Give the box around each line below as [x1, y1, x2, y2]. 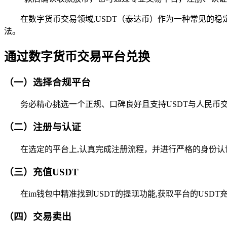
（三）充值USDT [4, 166, 79, 177]
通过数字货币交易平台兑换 [4, 50, 150, 63]
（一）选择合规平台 [4, 77, 91, 88]
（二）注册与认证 [4, 122, 81, 133]
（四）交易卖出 [4, 211, 71, 222]
